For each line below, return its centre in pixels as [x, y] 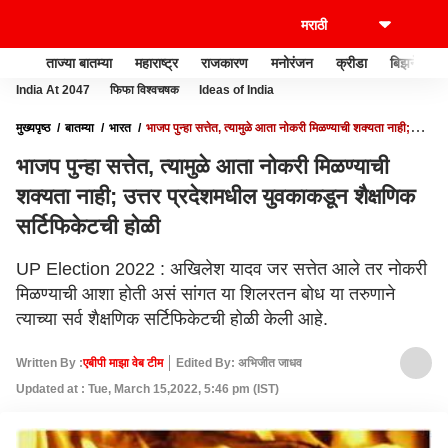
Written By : [49, 363]
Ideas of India [236, 90]
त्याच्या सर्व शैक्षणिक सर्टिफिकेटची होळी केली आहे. [172, 319]
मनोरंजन [292, 62]
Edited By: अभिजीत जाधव [239, 363]
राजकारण [224, 62]
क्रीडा [351, 62]
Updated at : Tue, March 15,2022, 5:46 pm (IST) [147, 389]
